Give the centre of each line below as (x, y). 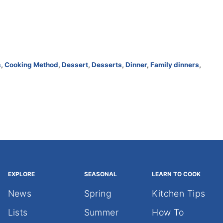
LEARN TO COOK (176, 174)
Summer (101, 212)
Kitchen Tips (179, 193)
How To (168, 212)
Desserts (107, 64)
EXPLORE (21, 174)
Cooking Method (31, 64)
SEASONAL (100, 174)
